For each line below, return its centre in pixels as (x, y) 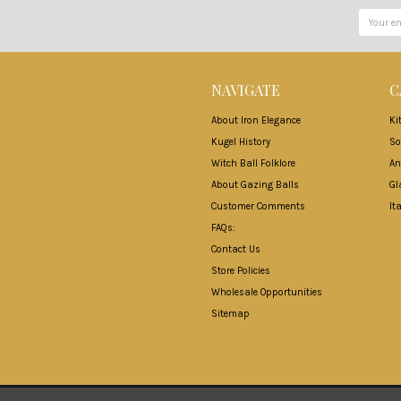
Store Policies (241, 271)
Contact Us (236, 250)
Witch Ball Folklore (254, 164)
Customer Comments (259, 207)
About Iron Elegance (256, 121)
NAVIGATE (246, 90)
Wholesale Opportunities (267, 293)
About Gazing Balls (256, 185)
